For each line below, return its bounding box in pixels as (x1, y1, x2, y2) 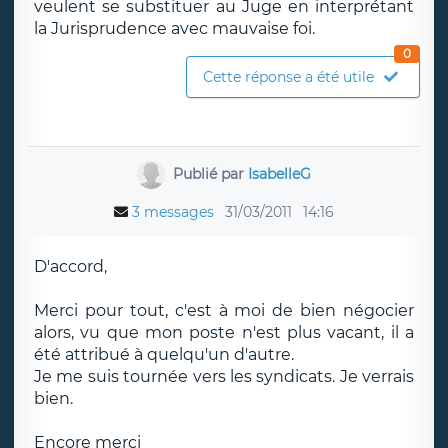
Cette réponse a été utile (203, 68, 374, 86)
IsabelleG (247, 164, 311, 183)
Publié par (172, 164, 248, 183)
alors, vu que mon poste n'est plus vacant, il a (34, 323, 414, 342)
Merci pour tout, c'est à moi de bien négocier (34, 301, 414, 320)
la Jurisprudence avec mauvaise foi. (34, 19, 315, 38)
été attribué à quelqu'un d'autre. (34, 345, 294, 364)
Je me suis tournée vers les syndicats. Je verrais (34, 367, 414, 386)
